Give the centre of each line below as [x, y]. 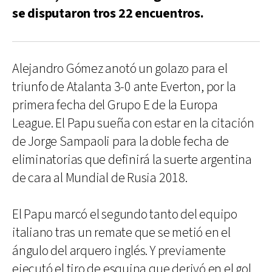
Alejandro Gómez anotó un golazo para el [120, 69]
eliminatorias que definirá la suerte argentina [132, 160]
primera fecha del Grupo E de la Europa [115, 105]
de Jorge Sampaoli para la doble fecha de [121, 142]
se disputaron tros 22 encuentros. [108, 14]
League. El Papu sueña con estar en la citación [133, 124]
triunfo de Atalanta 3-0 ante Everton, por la [124, 87]
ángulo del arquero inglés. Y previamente [119, 251]
